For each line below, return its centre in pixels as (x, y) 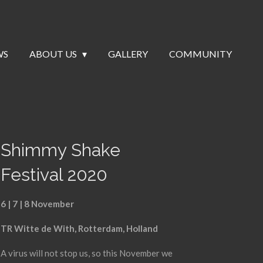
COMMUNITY (200, 54)
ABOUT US (54, 54)
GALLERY (128, 54)
